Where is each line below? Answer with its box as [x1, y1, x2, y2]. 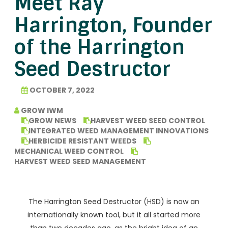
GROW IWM [19, 105, 63, 116]
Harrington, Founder [14, 12, 212, 38]
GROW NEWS [28, 116, 76, 126]
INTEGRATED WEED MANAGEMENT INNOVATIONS [28, 126, 209, 136]
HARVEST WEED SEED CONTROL [91, 116, 205, 126]
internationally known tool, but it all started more [27, 210, 201, 220]
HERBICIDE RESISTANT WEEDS [28, 136, 136, 146]
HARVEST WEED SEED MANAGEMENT [14, 156, 146, 166]
